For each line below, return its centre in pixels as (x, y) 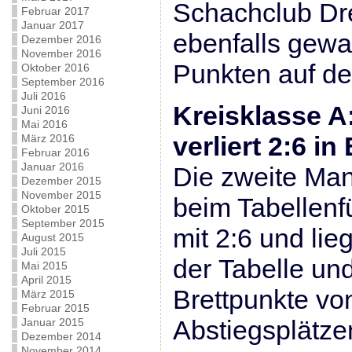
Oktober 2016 (55, 68)
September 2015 (62, 223)
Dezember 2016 (61, 39)
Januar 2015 (52, 322)
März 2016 (48, 138)
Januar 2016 (52, 167)
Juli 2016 (43, 96)
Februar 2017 (55, 11)
